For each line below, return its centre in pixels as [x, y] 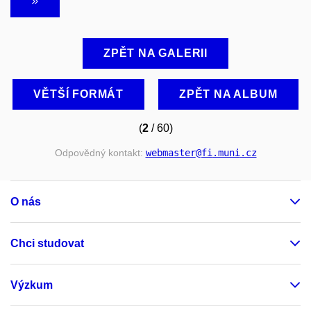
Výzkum [32, 285]
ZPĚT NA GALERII [155, 53]
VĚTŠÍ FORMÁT [79, 94]
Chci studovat [47, 243]
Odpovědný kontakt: [100, 153]
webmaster [170, 153]
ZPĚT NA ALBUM [228, 94]
